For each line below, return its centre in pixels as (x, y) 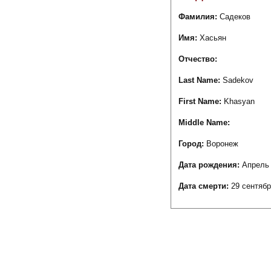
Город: (192, 144)
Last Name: (201, 80)
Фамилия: (199, 17)
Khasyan (239, 101)
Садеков (235, 17)
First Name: (201, 101)
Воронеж (222, 144)
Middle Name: (204, 122)
